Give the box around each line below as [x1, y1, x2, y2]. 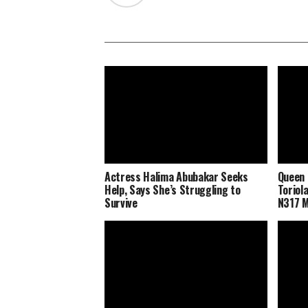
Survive [104, 194, 137, 211]
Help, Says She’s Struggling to [104, 181, 241, 198]
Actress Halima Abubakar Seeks [104, 168, 248, 185]
